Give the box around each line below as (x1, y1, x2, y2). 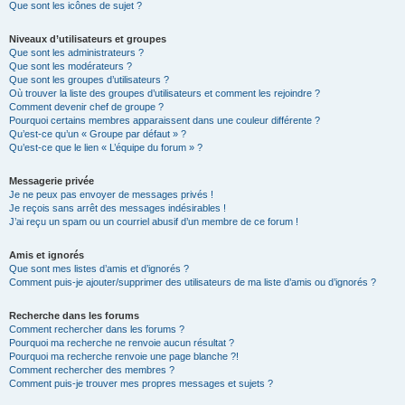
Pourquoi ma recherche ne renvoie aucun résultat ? (9, 337, 234, 348)
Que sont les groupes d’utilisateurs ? (9, 74, 169, 85)
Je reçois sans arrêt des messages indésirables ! (9, 202, 226, 213)
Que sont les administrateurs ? (9, 47, 144, 58)
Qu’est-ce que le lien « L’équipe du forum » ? (9, 142, 202, 153)
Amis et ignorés (9, 250, 84, 260)
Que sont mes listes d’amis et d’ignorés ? (9, 263, 189, 274)
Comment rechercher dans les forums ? (9, 324, 184, 334)
